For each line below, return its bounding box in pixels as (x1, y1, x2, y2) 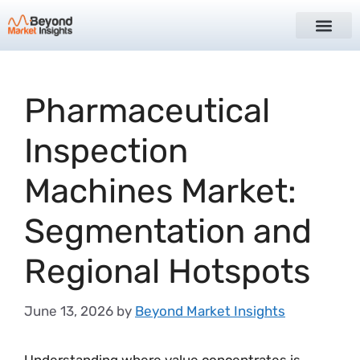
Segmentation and (24, 211, 312, 252)
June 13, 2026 (24, 302, 113, 319)
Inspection (24, 131, 188, 171)
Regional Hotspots (24, 252, 310, 292)
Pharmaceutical (24, 91, 270, 131)
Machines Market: (24, 171, 297, 211)
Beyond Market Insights (135, 302, 285, 319)
